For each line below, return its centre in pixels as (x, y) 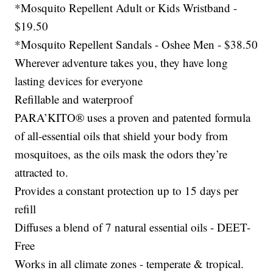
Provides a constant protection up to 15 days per (127, 190)
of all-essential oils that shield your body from (122, 135)
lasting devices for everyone (79, 80)
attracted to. (42, 172)
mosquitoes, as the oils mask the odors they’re (121, 154)
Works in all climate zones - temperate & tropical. (129, 263)
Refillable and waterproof (74, 99)
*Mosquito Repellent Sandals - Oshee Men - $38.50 (136, 44)
